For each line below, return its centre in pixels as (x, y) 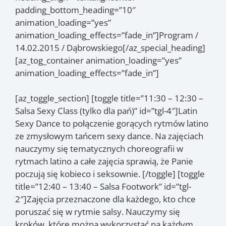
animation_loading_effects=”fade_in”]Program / (107, 35)
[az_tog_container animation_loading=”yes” (98, 60)
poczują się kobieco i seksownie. (78, 174)
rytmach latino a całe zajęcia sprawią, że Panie (104, 161)
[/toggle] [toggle (173, 174)
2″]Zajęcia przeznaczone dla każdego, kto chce (105, 199)
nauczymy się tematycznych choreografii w (99, 149)
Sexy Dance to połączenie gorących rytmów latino (112, 123)
